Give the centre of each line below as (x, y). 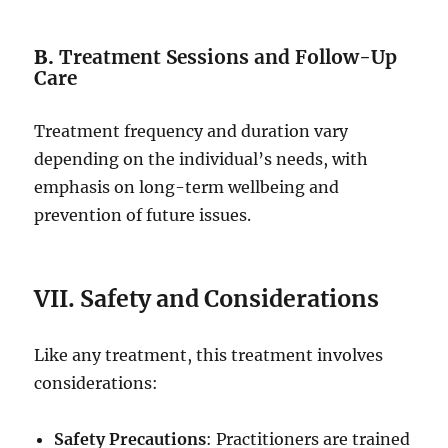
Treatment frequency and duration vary (191, 131)
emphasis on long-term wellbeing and (187, 187)
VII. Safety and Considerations (207, 299)
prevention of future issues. (143, 215)
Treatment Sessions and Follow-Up (228, 57)
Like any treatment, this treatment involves (209, 355)
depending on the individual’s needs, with (201, 159)
